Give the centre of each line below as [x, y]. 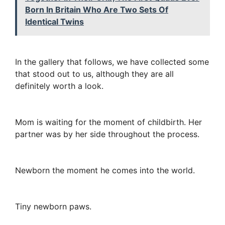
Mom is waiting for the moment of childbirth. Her [108, 122]
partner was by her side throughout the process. [107, 134]
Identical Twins [54, 22]
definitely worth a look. [59, 86]
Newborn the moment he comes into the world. [105, 171]
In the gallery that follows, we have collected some [112, 62]
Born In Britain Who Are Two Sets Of [97, 10]
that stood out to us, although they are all [94, 74]
